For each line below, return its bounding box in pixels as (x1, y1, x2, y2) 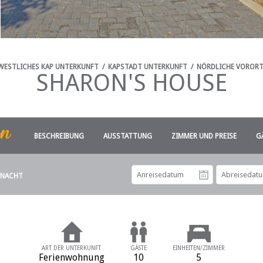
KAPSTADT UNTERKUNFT (107, 63, 187, 71)
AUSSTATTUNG (103, 132, 152, 140)
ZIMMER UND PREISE (171, 132, 237, 140)
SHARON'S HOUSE (36, 69, 227, 97)
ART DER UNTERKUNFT (42, 245, 101, 251)
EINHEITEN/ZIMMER (172, 245, 225, 251)
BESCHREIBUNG (34, 132, 84, 140)
